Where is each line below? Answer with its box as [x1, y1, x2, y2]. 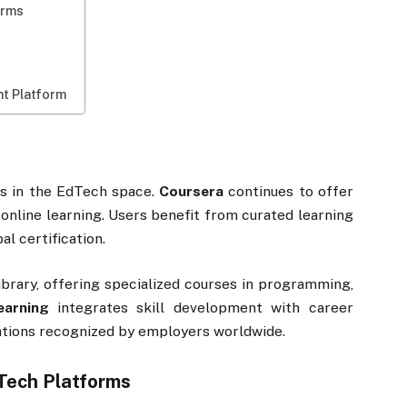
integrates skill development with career [48, 299, 353, 317]
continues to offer [223, 182, 353, 200]
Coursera [159, 182, 224, 200]
